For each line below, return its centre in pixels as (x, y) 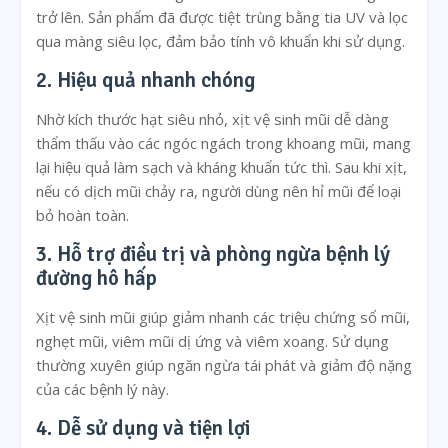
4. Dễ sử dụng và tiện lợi (143, 428)
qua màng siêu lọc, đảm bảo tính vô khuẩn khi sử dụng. (220, 41)
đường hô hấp (96, 278)
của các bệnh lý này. (102, 389)
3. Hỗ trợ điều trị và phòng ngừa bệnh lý (213, 254)
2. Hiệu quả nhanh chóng (145, 80)
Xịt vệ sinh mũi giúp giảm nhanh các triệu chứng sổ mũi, (223, 317)
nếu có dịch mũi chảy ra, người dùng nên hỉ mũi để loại (218, 191)
